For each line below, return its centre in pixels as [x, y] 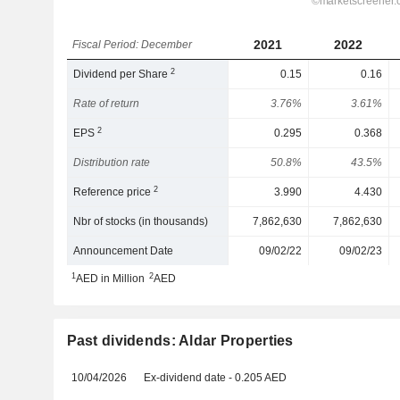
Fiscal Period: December [133, 45]
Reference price [114, 192]
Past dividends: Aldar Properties [180, 341]
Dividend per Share [122, 74]
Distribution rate [112, 162]
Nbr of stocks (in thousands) [141, 221]
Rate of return [107, 104]
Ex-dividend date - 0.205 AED [216, 378]
